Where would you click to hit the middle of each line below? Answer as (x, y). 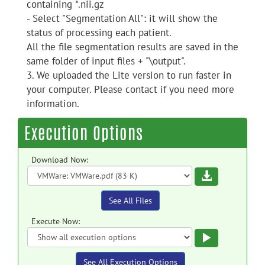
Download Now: (60, 160)
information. (53, 104)
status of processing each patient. (99, 33)
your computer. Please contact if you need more (130, 89)
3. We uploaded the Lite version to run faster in (129, 75)
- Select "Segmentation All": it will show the (122, 18)
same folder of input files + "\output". (106, 61)
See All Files (130, 201)
